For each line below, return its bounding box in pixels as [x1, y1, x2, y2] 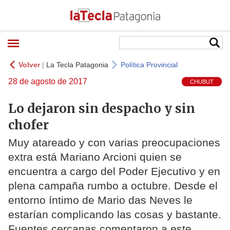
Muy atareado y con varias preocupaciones [8, 137, 220, 149]
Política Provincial [121, 61, 178, 69]
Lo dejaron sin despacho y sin [8, 100, 195, 117]
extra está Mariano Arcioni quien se [8, 151, 182, 163]
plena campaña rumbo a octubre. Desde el [8, 180, 218, 192]
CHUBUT [190, 79, 214, 85]
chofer [8, 117, 49, 133]
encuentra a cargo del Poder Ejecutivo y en [8, 165, 220, 178]
